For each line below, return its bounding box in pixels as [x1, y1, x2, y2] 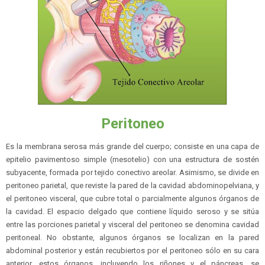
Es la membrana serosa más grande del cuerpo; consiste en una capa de [6, 142, 259, 151]
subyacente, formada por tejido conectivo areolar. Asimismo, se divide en [6, 168, 259, 177]
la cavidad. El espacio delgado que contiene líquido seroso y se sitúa [6, 207, 259, 216]
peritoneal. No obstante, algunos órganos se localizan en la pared [6, 233, 259, 243]
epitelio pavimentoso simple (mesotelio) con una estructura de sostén [6, 155, 259, 164]
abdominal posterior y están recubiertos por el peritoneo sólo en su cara [6, 246, 259, 256]
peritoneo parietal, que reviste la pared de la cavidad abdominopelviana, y [6, 181, 259, 190]
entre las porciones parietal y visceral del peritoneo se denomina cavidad [6, 220, 259, 230]
